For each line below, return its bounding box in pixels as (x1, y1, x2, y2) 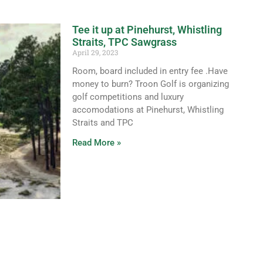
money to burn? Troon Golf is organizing (72, 79, 229, 89)
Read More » (72, 137, 121, 148)
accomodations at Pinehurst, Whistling (72, 104, 224, 115)
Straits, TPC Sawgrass (72, 36, 177, 48)
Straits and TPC (72, 117, 133, 128)
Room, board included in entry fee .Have (72, 66, 228, 76)
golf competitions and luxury (72, 92, 184, 102)
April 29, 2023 (72, 48, 118, 57)
